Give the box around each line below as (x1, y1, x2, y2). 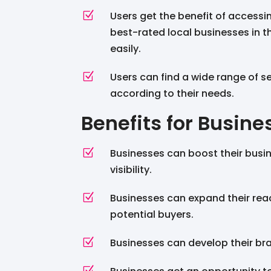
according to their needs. (109, 86, 234, 100)
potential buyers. (109, 207, 194, 221)
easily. (109, 41, 141, 56)
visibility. (109, 162, 152, 177)
